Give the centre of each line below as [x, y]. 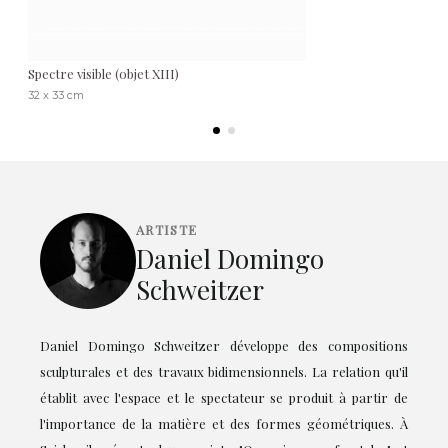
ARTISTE [167, 229]
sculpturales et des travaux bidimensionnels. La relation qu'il [224, 371]
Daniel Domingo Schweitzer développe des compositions [224, 345]
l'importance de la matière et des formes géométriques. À [224, 423]
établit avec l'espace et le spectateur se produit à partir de [224, 397]
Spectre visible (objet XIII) [103, 73]
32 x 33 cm [56, 94]
